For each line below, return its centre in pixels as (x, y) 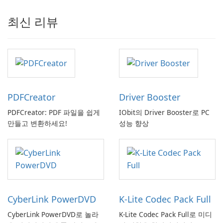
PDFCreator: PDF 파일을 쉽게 (54, 112)
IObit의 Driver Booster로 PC (164, 112)
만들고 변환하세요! (37, 123)
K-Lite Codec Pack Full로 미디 (166, 215)
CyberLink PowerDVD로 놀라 (53, 215)
